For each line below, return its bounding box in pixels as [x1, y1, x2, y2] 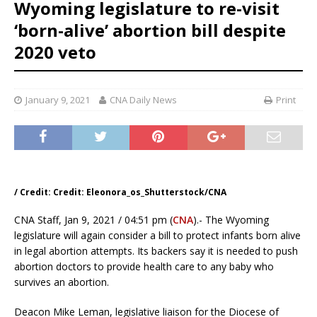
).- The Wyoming [193, 213, 269, 227]
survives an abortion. [14, 275, 109, 289]
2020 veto [14, 40, 96, 64]
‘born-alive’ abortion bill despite [14, 18, 286, 42]
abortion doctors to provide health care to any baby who [14, 260, 274, 274]
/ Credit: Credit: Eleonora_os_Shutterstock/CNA [14, 186, 226, 199]
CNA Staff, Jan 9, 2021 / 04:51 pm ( [14, 213, 173, 227]
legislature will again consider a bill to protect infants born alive [14, 229, 301, 243]
